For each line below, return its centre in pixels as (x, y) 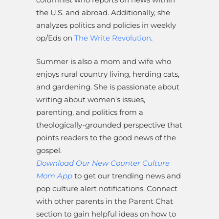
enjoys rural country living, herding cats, (108, 74)
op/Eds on (55, 38)
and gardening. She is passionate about (108, 87)
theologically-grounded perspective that (109, 125)
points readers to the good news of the (106, 138)
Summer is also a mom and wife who (104, 62)
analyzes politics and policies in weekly (106, 25)
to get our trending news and (127, 176)
